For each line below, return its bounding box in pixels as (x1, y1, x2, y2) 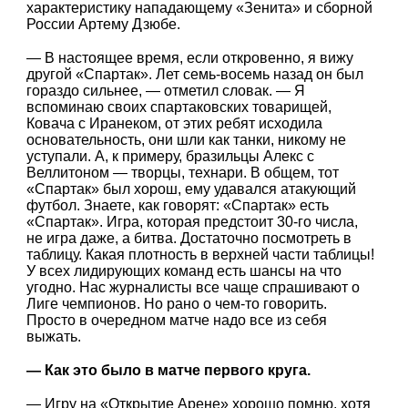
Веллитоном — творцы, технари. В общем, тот (26, 165, 340, 181)
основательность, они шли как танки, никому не (26, 132, 347, 148)
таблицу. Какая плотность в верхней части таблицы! (26, 247, 375, 263)
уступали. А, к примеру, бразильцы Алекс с (26, 148, 315, 165)
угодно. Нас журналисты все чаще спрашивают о (26, 280, 361, 296)
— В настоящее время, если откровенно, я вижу (26, 50, 354, 66)
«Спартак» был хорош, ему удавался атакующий (26, 181, 357, 198)
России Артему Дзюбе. (26, 15, 181, 32)
